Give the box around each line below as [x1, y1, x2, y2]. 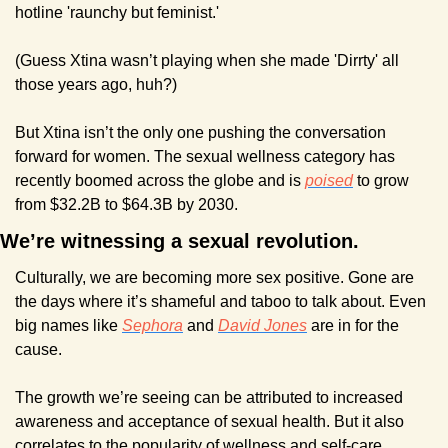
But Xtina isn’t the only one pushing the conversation [15, 123, 386, 141]
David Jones [218, 316, 307, 334]
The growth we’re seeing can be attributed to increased [15, 388, 403, 406]
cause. [15, 340, 62, 358]
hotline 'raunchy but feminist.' [15, 3, 219, 21]
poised [305, 171, 353, 189]
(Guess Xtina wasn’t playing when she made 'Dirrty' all [15, 51, 399, 69]
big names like [15, 316, 122, 334]
